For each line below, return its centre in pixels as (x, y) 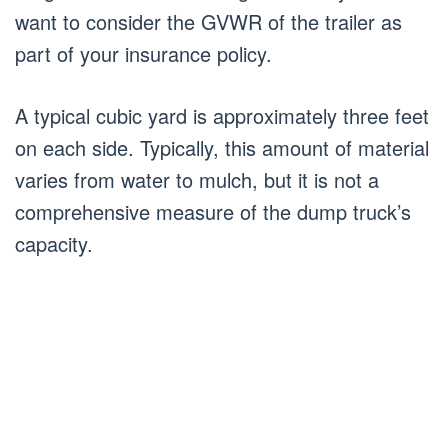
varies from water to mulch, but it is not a (197, 179)
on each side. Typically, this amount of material (222, 147)
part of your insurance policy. (143, 53)
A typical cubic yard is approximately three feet (222, 115)
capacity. (54, 243)
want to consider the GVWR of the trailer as (208, 21)
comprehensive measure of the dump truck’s (213, 211)
